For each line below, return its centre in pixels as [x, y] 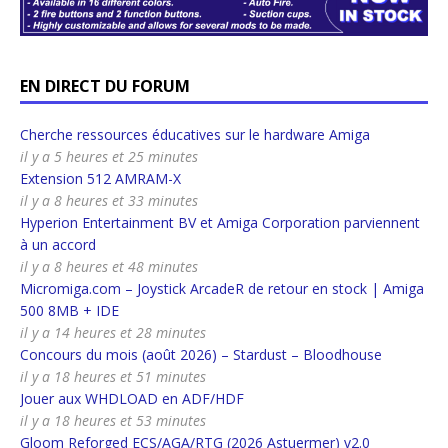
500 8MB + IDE [69, 310]
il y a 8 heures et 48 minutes [109, 266]
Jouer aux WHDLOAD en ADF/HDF [132, 398]
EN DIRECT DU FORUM [105, 85]
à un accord [58, 244]
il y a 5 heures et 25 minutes [109, 156]
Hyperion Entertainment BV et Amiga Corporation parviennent [220, 222]
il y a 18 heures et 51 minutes [113, 376]
